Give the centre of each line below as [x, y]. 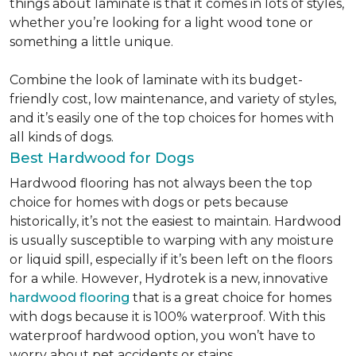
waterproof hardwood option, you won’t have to [163, 336]
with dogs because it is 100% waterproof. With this [167, 317]
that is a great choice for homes [230, 298]
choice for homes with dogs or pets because [149, 202]
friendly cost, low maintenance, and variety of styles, [173, 99]
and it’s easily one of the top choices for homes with [172, 118]
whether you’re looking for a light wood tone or [161, 23]
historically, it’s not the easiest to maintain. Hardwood [176, 221]
